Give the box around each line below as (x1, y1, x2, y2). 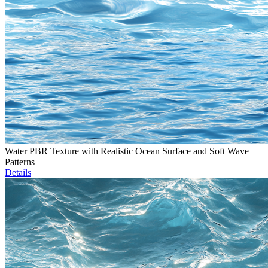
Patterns (5, 157, 35, 167)
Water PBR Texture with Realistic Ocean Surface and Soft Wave (5, 146, 249, 157)
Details (5, 167, 31, 178)
